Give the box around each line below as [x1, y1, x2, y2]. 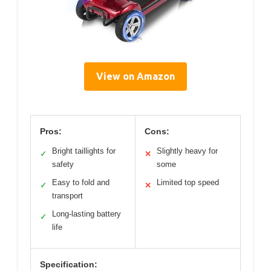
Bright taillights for [52, 146, 116, 156]
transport [52, 191, 83, 201]
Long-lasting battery [52, 209, 121, 219]
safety [52, 160, 74, 169]
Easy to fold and [52, 178, 109, 188]
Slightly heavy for [157, 146, 218, 156]
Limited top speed [157, 178, 219, 188]
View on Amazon [96, 71, 175, 82]
